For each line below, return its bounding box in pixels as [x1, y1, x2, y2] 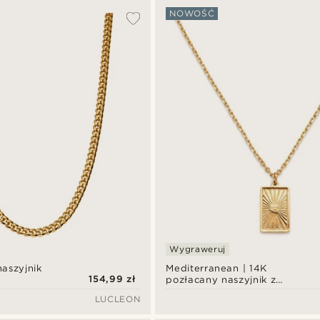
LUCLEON [94, 293, 141, 304]
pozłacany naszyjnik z [166, 274, 276, 285]
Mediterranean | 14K [166, 262, 268, 274]
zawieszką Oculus [166, 285, 254, 296]
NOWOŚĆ [169, 8, 215, 19]
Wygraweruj [169, 243, 226, 254]
